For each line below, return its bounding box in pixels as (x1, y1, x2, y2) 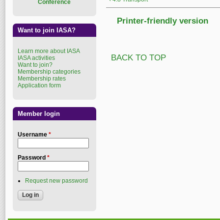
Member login (18, 110, 60, 117)
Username (18, 131, 49, 138)
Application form (18, 82, 61, 89)
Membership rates (18, 75, 66, 82)
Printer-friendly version (117, 16, 208, 26)
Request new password (25, 177, 88, 184)
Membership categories (18, 68, 81, 75)
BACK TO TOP (111, 53, 166, 62)
